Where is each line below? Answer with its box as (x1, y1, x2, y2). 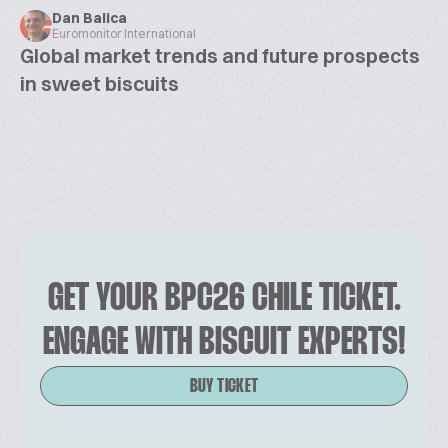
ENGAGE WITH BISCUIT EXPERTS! (42, 325, 406, 362)
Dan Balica (52, 9, 127, 27)
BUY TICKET (189, 378, 259, 396)
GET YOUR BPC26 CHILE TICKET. (47, 281, 401, 318)
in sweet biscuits (20, 71, 179, 96)
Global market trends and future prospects (20, 43, 420, 68)
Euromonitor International (52, 26, 196, 41)
